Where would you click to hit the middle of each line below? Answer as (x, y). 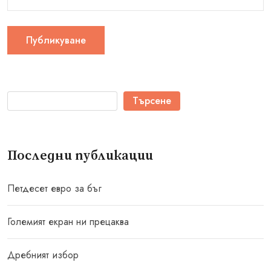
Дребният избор (43, 255)
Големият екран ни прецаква (68, 222)
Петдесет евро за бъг (54, 188)
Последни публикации (80, 156)
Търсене (152, 101)
